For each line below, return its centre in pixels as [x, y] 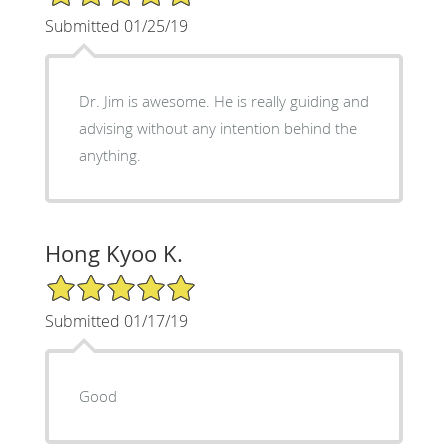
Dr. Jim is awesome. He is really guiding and [223, 100]
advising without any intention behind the [217, 127]
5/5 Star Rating [94, 281]
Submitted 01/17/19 [116, 320]
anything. [109, 154]
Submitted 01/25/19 [116, 25]
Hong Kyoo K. [113, 253]
